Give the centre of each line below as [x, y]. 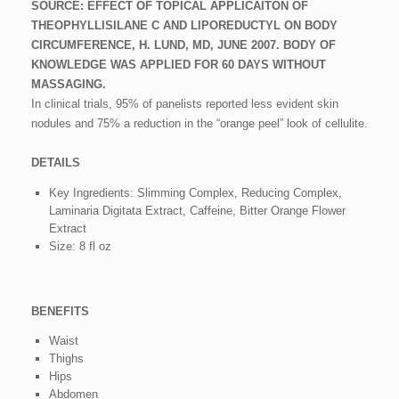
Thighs [66, 358]
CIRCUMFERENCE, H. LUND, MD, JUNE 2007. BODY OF [183, 45]
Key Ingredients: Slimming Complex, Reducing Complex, [195, 192]
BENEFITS [60, 311]
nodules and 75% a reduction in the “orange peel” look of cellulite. [199, 123]
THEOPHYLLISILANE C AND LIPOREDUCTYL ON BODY [184, 25]
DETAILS [56, 162]
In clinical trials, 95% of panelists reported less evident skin [185, 103]
